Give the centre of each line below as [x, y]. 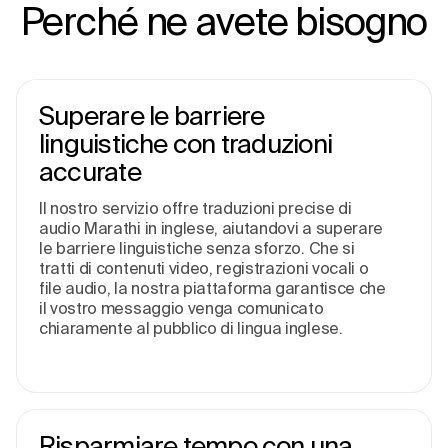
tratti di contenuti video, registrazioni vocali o [204, 268]
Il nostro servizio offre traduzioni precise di [195, 208]
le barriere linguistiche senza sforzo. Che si [197, 248]
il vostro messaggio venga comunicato [181, 308]
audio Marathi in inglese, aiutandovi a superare [211, 228]
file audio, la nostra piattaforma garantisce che [212, 288]
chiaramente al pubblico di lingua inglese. [191, 328]
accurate [90, 171]
